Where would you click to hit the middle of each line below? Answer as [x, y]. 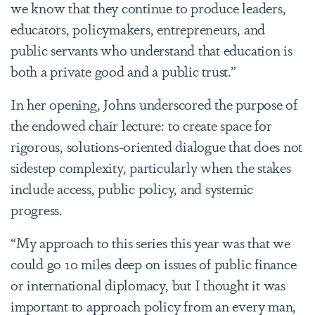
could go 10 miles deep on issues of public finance [154, 263]
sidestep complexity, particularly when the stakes [151, 167]
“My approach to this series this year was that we [150, 242]
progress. [37, 209]
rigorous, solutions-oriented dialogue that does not [157, 146]
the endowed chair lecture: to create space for [141, 124]
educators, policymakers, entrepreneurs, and [138, 28]
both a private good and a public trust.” [123, 70]
